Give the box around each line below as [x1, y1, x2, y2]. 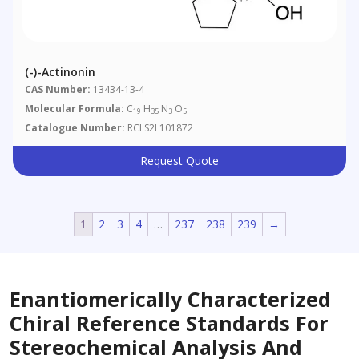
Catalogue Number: [25, 121, 126, 135]
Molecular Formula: [25, 102, 125, 115]
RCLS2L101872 [125, 121, 194, 135]
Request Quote [140, 153, 219, 168]
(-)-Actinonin [25, 63, 96, 79]
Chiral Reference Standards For [10, 309, 329, 337]
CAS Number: [25, 83, 91, 96]
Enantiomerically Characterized [10, 285, 331, 313]
